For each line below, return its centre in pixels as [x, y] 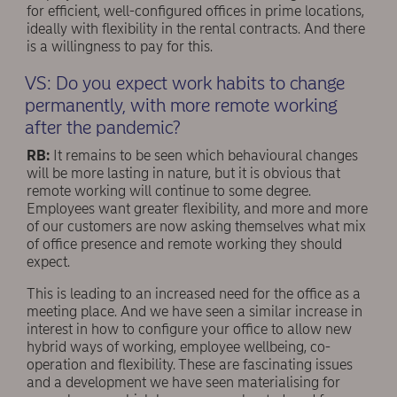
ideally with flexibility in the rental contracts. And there [196, 29]
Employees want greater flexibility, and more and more [197, 209]
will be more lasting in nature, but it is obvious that [183, 174]
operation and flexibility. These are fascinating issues [190, 365]
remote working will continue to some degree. [169, 191]
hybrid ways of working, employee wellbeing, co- [179, 347]
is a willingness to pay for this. [120, 47]
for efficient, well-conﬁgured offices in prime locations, [195, 12]
